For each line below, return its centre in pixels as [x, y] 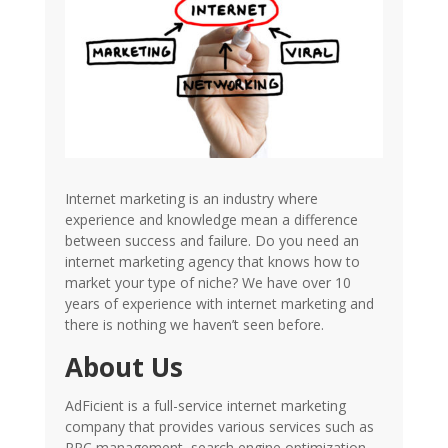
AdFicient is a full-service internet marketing [205, 406]
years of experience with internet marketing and [219, 304]
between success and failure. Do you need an [211, 241]
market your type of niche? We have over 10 [207, 283]
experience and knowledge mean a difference [211, 220]
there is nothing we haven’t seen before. [194, 325]
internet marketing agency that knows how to [212, 262]
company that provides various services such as [219, 427]
